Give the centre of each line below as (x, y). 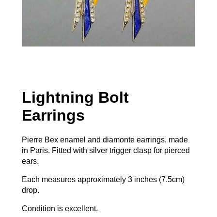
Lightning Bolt (75, 97)
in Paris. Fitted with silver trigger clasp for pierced (106, 151)
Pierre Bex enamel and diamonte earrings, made (105, 140)
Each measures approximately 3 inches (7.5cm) (103, 180)
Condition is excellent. (60, 209)
